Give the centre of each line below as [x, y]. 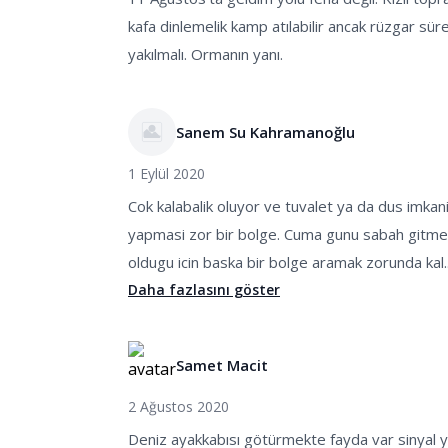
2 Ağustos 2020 [178, 406]
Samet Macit [222, 365]
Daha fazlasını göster [204, 289]
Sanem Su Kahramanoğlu [265, 132]
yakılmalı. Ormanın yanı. [205, 54]
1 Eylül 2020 [166, 173]
